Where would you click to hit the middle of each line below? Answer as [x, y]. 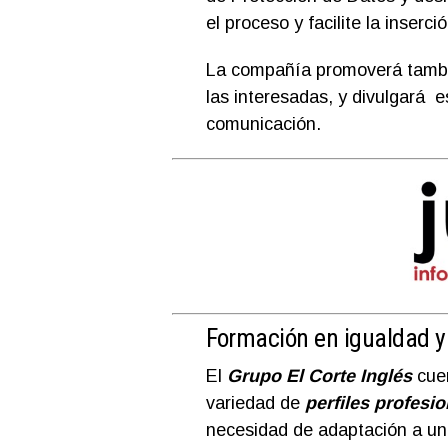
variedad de [255, 402]
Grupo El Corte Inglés [319, 375]
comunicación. [263, 124]
